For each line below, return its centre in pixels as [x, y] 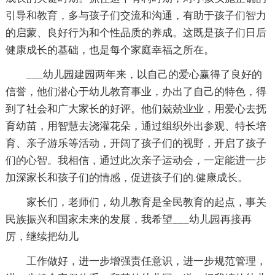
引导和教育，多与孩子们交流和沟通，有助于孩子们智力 [136, 15]
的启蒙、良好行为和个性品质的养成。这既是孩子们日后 [136, 33]
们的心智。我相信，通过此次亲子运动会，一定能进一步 [136, 160]
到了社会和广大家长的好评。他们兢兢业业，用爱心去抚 [136, 109]
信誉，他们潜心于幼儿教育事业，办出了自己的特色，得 [136, 91]
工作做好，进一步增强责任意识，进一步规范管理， [146, 261]
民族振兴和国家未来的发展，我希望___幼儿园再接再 [128, 219]
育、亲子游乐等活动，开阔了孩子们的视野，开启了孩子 [136, 143]
